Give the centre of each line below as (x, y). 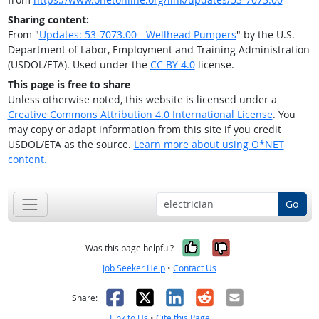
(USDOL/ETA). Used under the (79, 65)
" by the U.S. (265, 35)
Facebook (146, 297)
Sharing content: (48, 20)
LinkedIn (201, 297)
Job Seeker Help (134, 268)
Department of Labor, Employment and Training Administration (158, 50)
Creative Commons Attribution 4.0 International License (140, 115)
